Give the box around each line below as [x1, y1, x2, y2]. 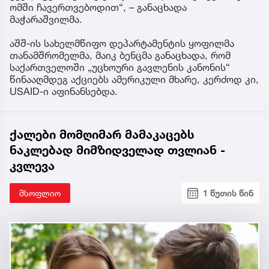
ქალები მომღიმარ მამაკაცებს [10, 127, 195, 142]
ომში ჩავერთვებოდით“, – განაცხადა [10, 1, 187, 14]
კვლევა [10, 159, 55, 174]
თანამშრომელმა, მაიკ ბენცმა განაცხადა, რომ [10, 49, 231, 62]
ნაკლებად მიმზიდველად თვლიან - [10, 143, 225, 158]
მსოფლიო [19, 188, 61, 199]
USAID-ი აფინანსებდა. [10, 85, 118, 98]
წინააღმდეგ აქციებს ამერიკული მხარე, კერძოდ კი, [10, 73, 259, 86]
